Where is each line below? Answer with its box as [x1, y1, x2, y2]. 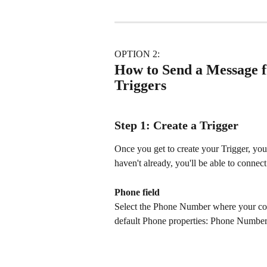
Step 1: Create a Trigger [114, 119, 238, 132]
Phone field [114, 187, 160, 197]
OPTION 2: [114, 49, 162, 60]
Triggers [114, 77, 166, 93]
